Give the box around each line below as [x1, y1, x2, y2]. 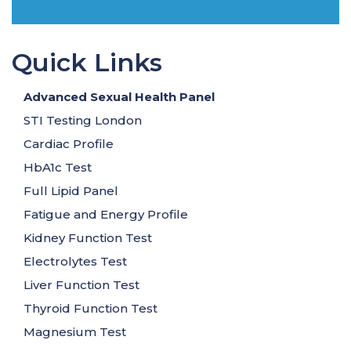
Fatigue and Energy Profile [24, 207, 188, 222]
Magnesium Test [24, 324, 126, 339]
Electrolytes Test [24, 254, 127, 269]
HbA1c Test [24, 160, 92, 175]
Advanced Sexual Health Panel [24, 89, 215, 104]
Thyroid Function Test [24, 301, 157, 316]
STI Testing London [24, 113, 142, 128]
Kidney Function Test [24, 230, 152, 245]
